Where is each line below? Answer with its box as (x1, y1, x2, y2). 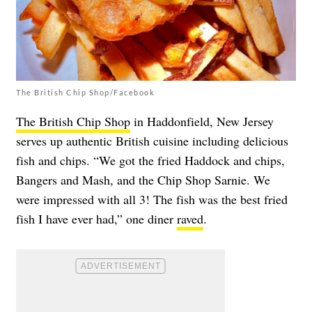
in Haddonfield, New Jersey (130, 113, 274, 130)
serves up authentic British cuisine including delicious (16, 132, 288, 150)
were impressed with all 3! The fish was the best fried (16, 191, 288, 208)
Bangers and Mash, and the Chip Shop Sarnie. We (16, 171, 270, 189)
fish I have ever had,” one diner (16, 210, 177, 228)
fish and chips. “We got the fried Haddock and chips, (16, 152, 285, 169)
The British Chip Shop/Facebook (16, 88, 155, 97)
